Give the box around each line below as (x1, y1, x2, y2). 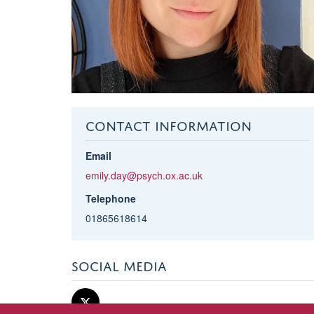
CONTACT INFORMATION (85, 113, 252, 134)
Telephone (85, 191, 136, 205)
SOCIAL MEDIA (71, 253, 167, 274)
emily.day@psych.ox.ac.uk (85, 168, 203, 182)
